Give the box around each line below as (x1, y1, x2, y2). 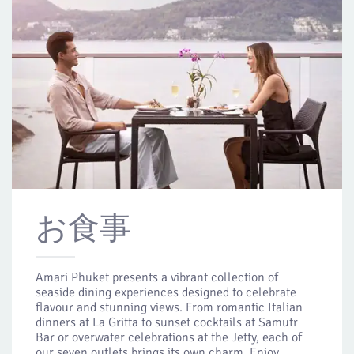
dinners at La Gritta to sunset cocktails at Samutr (36, 314, 298, 330)
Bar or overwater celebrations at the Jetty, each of (36, 330, 302, 345)
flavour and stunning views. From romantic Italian (36, 299, 303, 315)
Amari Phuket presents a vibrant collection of (36, 269, 278, 285)
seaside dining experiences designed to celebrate (36, 284, 296, 300)
